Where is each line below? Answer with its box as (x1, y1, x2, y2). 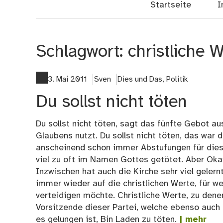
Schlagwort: (36, 43, 128, 62)
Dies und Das (117, 75, 163, 84)
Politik (166, 75, 188, 84)
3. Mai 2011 (48, 75, 87, 84)
